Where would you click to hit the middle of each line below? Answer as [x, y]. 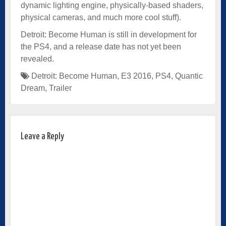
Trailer [60, 88]
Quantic [189, 76]
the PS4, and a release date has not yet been [101, 46]
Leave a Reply [42, 136]
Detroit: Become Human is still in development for [109, 34]
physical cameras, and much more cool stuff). [101, 17]
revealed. [37, 59]
